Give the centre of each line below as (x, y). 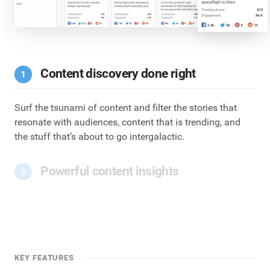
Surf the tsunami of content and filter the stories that (126, 107)
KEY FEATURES (45, 258)
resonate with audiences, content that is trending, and (127, 122)
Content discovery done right (118, 74)
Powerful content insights (110, 171)
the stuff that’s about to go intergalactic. (99, 136)
